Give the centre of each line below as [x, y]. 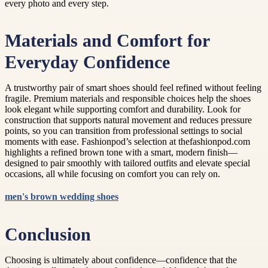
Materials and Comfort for [107, 41]
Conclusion [48, 234]
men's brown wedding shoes [62, 197]
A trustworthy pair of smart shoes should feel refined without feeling [133, 88]
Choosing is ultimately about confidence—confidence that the [121, 260]
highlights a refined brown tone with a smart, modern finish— [121, 153]
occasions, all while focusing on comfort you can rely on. [112, 174]
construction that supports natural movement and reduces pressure [128, 120]
